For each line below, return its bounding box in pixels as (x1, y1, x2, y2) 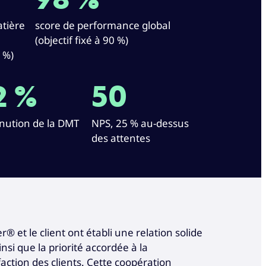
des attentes (91, 131, 150, 145)
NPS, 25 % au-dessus (91, 116, 189, 130)
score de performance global (35, 18, 170, 32)
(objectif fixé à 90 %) (35, 33, 128, 47)
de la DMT (33, 116, 79, 130)
